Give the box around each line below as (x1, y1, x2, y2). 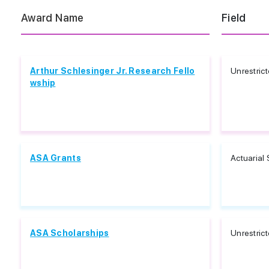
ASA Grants (30, 153, 81, 163)
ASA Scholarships (30, 228, 109, 238)
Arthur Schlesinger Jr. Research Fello (30, 66, 195, 76)
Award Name (21, 11, 84, 24)
